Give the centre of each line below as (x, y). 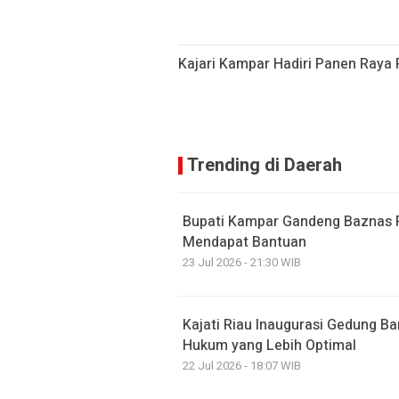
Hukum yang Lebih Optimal (269, 346)
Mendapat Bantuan (244, 243)
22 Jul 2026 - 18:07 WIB (242, 366)
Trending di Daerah (265, 166)
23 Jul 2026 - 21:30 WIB (242, 263)
